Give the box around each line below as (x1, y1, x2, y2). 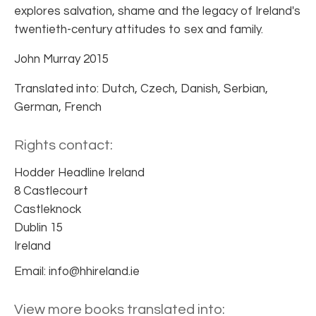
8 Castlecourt (14, 184, 88, 197)
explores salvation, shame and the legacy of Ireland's (14, 4, 300, 18)
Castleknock (14, 202, 81, 216)
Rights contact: (14, 138, 113, 152)
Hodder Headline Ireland (14, 166, 145, 179)
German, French (14, 100, 102, 114)
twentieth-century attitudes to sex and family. (14, 23, 263, 36)
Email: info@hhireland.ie (14, 265, 140, 278)
